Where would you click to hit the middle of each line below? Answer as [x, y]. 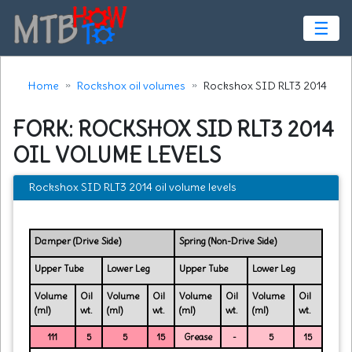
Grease [198, 337]
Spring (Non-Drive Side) [228, 240]
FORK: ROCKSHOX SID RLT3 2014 [173, 129]
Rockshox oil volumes [131, 86]
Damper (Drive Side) [78, 240]
